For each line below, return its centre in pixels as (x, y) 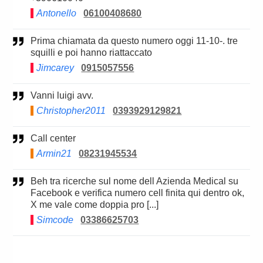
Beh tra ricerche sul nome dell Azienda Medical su (34, 181)
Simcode (55, 220)
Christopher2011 (71, 111)
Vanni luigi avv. (65, 96)
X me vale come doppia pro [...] (95, 205)
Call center (57, 139)
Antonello (57, 14)
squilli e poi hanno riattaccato (92, 53)
